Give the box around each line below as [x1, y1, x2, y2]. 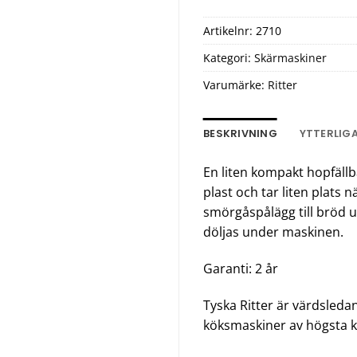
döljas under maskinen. [203, 223, 343, 241]
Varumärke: [203, 77, 268, 93]
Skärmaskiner [254, 50, 327, 66]
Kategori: [203, 50, 254, 66]
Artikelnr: [203, 23, 256, 39]
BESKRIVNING [203, 127, 277, 141]
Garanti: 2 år [203, 260, 278, 278]
